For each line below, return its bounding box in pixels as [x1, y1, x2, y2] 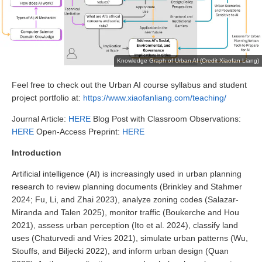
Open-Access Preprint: [34, 127, 122, 137]
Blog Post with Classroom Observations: [91, 114, 241, 124]
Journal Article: [12, 114, 68, 124]
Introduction [12, 148, 61, 158]
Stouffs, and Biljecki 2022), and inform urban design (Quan [12, 246, 229, 256]
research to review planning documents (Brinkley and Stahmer [12, 182, 242, 192]
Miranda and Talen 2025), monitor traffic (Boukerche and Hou [12, 208, 239, 218]
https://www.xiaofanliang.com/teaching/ [83, 93, 226, 103]
